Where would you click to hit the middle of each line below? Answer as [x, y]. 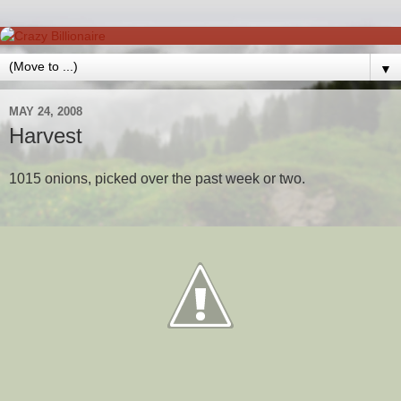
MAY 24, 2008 [46, 111]
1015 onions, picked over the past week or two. [157, 178]
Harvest [46, 136]
